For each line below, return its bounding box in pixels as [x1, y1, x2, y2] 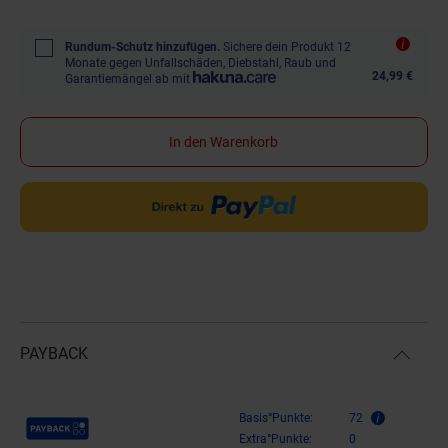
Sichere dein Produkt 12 [223, 39, 351, 54]
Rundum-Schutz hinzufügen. [65, 39, 220, 54]
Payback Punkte [25, 410, 131, 429]
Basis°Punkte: [239, 410, 313, 425]
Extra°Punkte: [239, 431, 312, 446]
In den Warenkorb [169, 133, 279, 150]
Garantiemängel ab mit [65, 71, 190, 86]
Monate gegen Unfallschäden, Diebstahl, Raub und [65, 55, 336, 70]
